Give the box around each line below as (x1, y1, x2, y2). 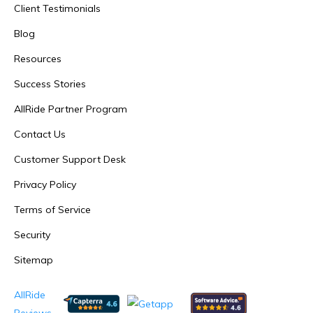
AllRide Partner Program (14, 102, 127, 115)
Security (14, 228, 50, 241)
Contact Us (14, 127, 66, 140)
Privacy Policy (14, 177, 76, 191)
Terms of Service (14, 203, 91, 216)
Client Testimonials (14, 1, 101, 15)
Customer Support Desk (14, 152, 126, 166)
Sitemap (14, 253, 53, 266)
